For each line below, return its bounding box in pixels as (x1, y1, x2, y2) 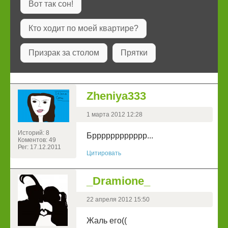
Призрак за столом (28, 48, 99, 58)
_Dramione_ (87, 175, 150, 188)
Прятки (121, 48, 148, 58)
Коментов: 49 (18, 136, 56, 144)
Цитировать (87, 150, 121, 157)
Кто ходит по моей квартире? (28, 24, 138, 33)
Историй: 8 (18, 129, 49, 137)
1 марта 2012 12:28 (87, 111, 142, 119)
